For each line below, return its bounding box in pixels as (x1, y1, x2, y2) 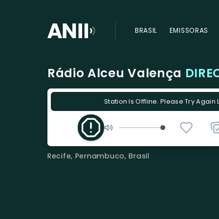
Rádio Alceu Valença (47, 65, 185, 82)
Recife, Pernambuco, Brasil (47, 151, 150, 161)
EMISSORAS (169, 26, 208, 36)
